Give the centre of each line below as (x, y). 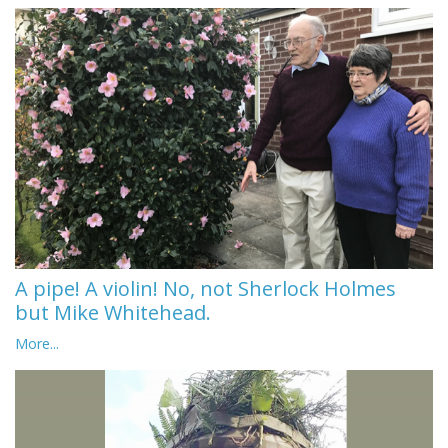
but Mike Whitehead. (113, 312)
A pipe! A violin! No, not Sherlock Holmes (205, 288)
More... (37, 343)
